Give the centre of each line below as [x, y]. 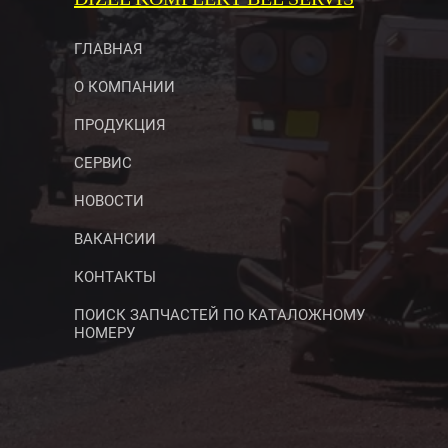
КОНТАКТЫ [114, 277]
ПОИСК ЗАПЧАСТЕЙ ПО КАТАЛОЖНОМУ [219, 315]
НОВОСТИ [108, 201]
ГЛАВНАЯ [108, 49]
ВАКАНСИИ [114, 239]
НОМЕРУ [104, 333]
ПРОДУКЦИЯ [119, 125]
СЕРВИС [102, 163]
